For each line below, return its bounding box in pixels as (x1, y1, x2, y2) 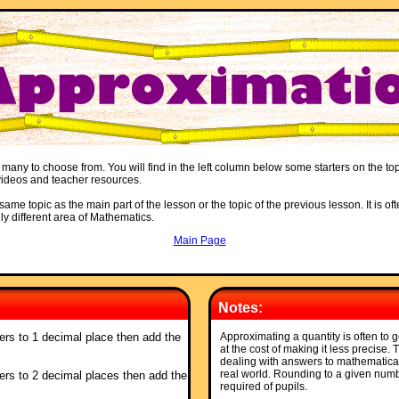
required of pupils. (219, 380, 307, 393)
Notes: (217, 300, 263, 315)
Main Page (173, 234, 226, 247)
